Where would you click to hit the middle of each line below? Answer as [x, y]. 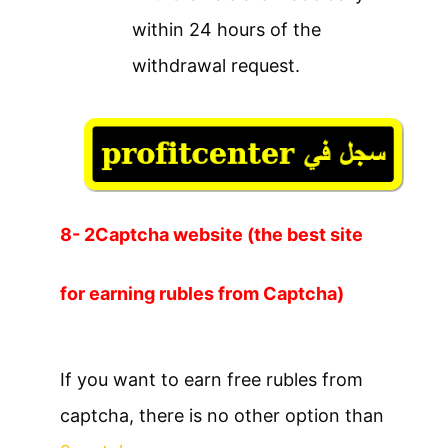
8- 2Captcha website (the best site [211, 235]
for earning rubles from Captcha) [202, 294]
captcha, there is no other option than [222, 416]
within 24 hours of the [226, 30]
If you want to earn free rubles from [211, 380]
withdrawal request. [216, 66]
